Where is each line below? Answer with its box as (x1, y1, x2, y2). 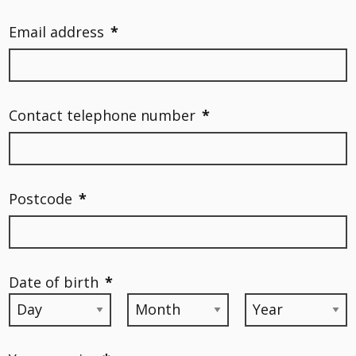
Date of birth (9, 272, 99, 292)
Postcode (9, 188, 72, 208)
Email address (9, 21, 104, 41)
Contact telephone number (9, 105, 195, 125)
